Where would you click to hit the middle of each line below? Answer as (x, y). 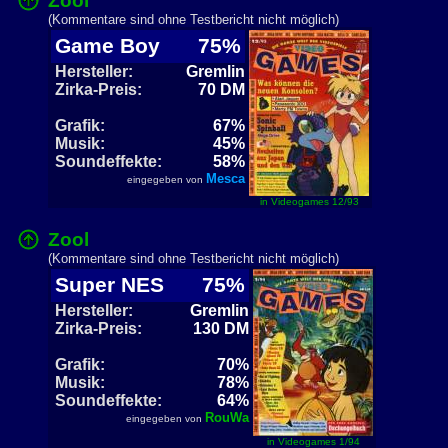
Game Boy (113, 46)
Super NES (115, 285)
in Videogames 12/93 (309, 201)
